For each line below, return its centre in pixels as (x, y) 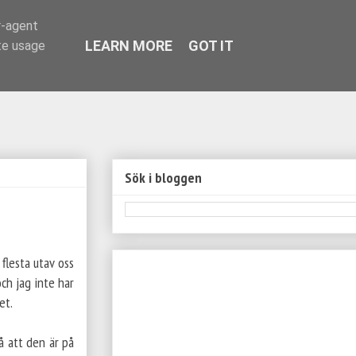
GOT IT (211, 46)
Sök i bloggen (163, 177)
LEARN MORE (128, 46)
